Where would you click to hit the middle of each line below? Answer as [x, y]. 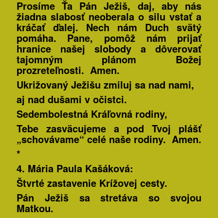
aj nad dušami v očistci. [72, 99]
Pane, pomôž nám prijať [135, 38]
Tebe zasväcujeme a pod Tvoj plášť [109, 128]
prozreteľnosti [49, 70]
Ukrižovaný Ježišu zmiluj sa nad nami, [105, 85]
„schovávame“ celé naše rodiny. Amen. [109, 139]
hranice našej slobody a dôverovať [109, 49]
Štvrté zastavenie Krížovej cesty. [92, 183]
